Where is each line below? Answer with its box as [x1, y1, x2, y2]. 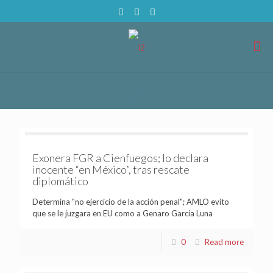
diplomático [32, 174, 88, 188]
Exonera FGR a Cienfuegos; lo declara [32, 151, 208, 165]
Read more [205, 236, 244, 247]
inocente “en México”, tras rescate [32, 162, 190, 176]
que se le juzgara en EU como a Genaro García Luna [32, 208, 213, 218]
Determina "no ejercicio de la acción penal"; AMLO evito [32, 196, 229, 207]
